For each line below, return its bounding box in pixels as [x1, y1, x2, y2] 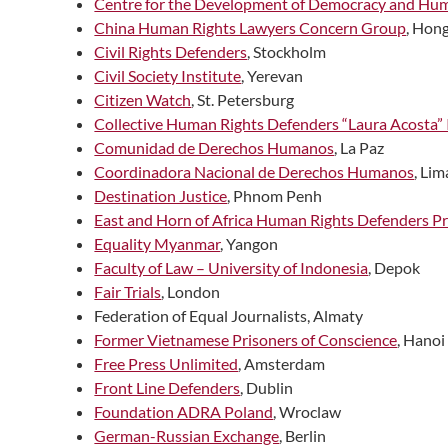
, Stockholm [247, 41, 327, 61]
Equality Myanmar [94, 233, 221, 253]
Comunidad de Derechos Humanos [94, 137, 335, 157]
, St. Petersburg [191, 89, 295, 109]
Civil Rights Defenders [94, 41, 248, 61]
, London [161, 281, 221, 301]
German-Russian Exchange [94, 425, 280, 445]
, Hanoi [397, 329, 446, 349]
